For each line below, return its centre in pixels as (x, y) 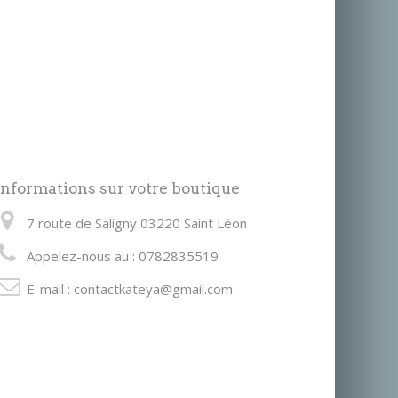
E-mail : (51, 289)
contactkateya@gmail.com (154, 289)
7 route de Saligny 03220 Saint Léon (137, 223)
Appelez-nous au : (83, 256)
